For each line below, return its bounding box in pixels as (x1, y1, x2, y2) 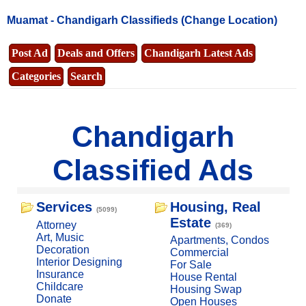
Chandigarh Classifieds (57, 14, 178, 27)
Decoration (36, 243, 89, 255)
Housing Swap (169, 283, 242, 295)
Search (70, 70, 102, 82)
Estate (169, 214, 211, 230)
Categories (12, 70, 61, 82)
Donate (36, 292, 72, 305)
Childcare (36, 280, 83, 292)
